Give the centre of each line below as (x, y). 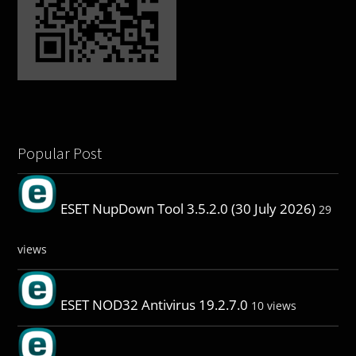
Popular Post (60, 153)
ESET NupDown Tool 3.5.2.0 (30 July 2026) (188, 208)
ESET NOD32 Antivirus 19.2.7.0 (155, 304)
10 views (274, 305)
